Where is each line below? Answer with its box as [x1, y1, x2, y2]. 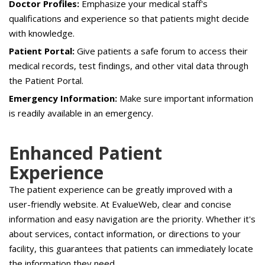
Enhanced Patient [9, 141, 162, 165]
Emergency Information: [9, 92, 117, 104]
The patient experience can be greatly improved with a [9, 183, 232, 195]
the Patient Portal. [9, 75, 83, 86]
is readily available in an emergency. [9, 107, 153, 119]
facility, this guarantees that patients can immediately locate [9, 243, 253, 254]
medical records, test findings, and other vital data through [9, 60, 248, 72]
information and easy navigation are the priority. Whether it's [9, 213, 256, 225]
